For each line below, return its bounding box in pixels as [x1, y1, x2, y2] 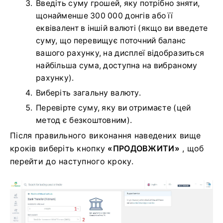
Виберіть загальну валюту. [36, 88, 141, 98]
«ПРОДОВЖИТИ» [108, 143, 180, 154]
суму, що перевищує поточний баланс [36, 36, 186, 46]
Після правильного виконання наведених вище [10, 130, 201, 141]
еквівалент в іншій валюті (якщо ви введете [36, 23, 208, 33]
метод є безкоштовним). [36, 115, 132, 125]
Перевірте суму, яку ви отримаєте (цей [36, 103, 191, 113]
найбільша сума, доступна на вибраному [36, 61, 198, 71]
